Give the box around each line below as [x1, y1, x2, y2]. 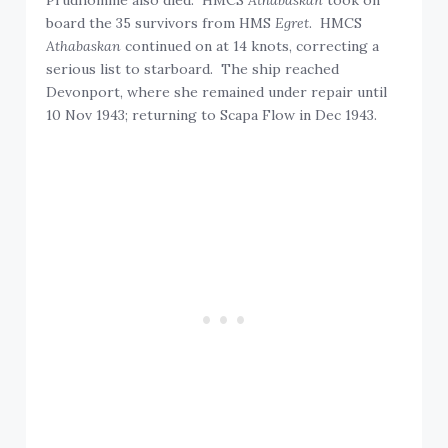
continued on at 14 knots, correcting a [121, 36, 380, 55]
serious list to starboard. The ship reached [46, 59, 340, 78]
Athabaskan [46, 36, 122, 55]
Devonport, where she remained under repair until [46, 82, 388, 101]
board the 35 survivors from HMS [46, 13, 276, 32]
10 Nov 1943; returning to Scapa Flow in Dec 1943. [46, 105, 378, 124]
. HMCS [309, 13, 363, 32]
